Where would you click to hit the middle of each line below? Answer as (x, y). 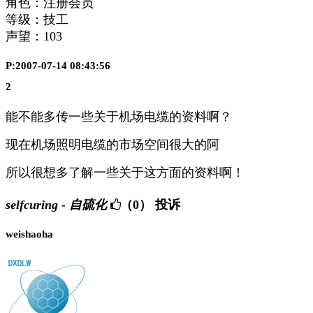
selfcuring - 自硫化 (56, 204)
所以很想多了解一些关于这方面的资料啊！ (125, 173)
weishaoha (29, 234)
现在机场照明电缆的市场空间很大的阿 (112, 145)
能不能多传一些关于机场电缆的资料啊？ (119, 117)
